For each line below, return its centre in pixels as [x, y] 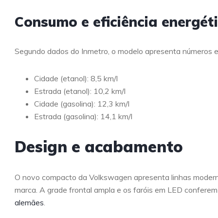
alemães [29, 202]
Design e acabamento [99, 146]
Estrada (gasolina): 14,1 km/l [83, 116]
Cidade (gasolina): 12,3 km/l [82, 103]
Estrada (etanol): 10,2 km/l [80, 91]
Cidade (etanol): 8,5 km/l [76, 78]
